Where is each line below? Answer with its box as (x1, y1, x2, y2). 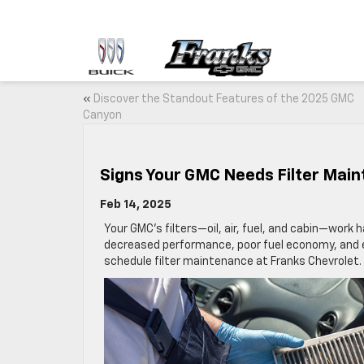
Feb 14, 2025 (100, 199, 171, 210)
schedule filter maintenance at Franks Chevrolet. (104, 256, 362, 267)
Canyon (83, 110, 122, 121)
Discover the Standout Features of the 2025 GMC (93, 93, 354, 105)
